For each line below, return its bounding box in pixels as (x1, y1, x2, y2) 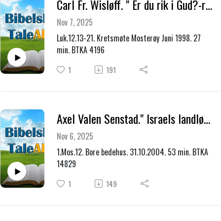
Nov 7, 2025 (56, 16, 93, 29)
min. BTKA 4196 (56, 44, 105, 56)
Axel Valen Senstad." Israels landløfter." (203, 110, 210, 127)
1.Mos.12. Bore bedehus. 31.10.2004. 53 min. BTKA (56, 146, 208, 158)
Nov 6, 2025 (56, 130, 93, 143)
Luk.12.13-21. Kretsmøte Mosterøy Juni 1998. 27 (56, 32, 201, 44)
